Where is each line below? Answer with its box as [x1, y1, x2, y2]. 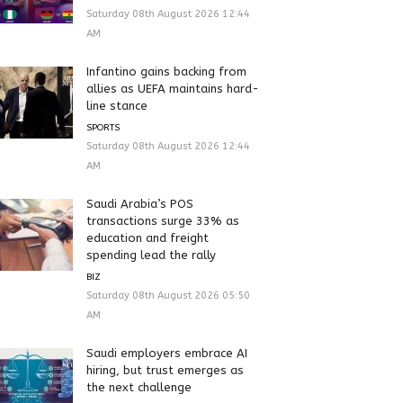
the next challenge [85, 380, 192, 394]
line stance [85, 98, 148, 112]
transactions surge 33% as [85, 213, 239, 228]
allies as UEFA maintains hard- [85, 81, 259, 95]
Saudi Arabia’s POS [85, 196, 193, 210]
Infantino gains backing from [85, 64, 246, 78]
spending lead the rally [85, 247, 216, 262]
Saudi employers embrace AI [85, 345, 247, 360]
